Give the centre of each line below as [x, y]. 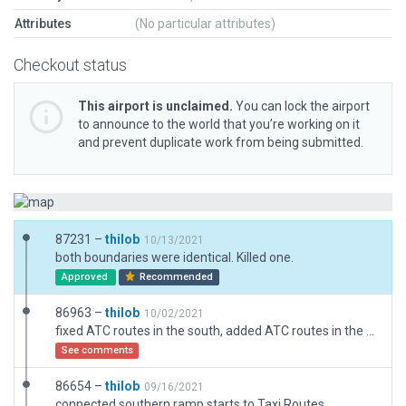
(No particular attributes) [205, 24]
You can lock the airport [301, 106]
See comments [97, 350]
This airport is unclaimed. [155, 106]
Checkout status [70, 65]
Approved [86, 277]
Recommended [175, 277]
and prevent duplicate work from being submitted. [221, 142]
